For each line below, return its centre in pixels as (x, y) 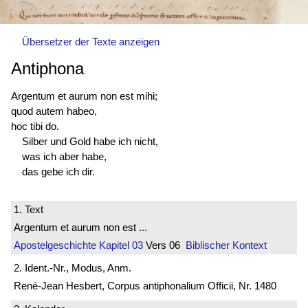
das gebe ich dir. (58, 171)
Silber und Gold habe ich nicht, (90, 141)
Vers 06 (164, 245)
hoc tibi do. (35, 126)
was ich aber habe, (64, 156)
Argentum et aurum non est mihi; (84, 96)
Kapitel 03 (120, 245)
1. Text (29, 209)
